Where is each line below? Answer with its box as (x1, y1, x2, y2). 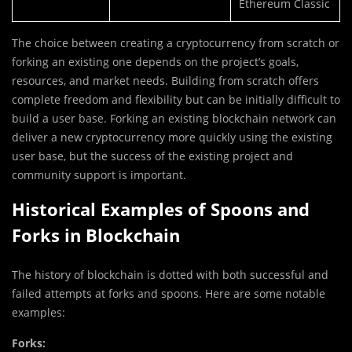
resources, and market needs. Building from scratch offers (12, 73, 319, 89)
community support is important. (12, 167, 186, 183)
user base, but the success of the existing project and (12, 148, 293, 164)
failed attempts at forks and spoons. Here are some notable (12, 286, 325, 302)
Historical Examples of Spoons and (12, 197, 310, 222)
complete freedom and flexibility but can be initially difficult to (12, 92, 340, 108)
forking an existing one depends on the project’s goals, (12, 54, 299, 70)
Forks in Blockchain (12, 223, 180, 247)
